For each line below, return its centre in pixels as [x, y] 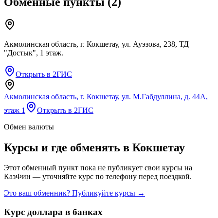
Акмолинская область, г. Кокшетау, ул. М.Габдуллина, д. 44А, [106, 96]
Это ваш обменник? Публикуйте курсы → [74, 193]
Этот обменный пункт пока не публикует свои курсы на [98, 168]
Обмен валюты [29, 127]
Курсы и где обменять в [68, 147]
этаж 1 [15, 110]
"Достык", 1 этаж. [34, 53]
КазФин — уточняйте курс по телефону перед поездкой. [98, 177]
